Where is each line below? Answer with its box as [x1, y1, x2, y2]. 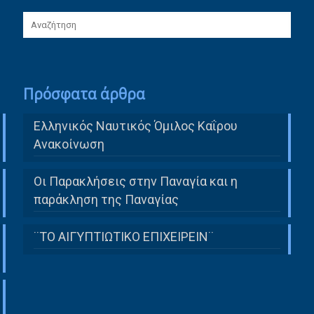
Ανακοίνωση [33, 136, 104, 151]
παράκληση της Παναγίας [33, 191, 179, 207]
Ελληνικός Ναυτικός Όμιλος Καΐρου [33, 118, 238, 133]
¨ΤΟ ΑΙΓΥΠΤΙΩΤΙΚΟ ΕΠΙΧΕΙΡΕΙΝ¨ [33, 228, 214, 244]
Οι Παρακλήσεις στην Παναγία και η [33, 173, 238, 189]
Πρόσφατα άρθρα [22, 83, 145, 104]
